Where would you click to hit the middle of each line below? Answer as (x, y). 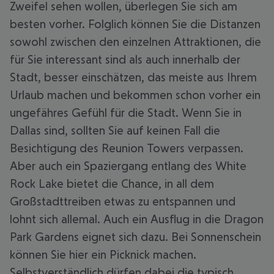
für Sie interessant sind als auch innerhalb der (125, 59)
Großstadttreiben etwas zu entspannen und (123, 201)
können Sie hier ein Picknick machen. (103, 254)
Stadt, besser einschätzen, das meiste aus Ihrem (133, 77)
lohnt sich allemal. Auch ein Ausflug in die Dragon (137, 219)
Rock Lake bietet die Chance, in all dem (112, 183)
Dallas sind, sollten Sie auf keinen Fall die (115, 130)
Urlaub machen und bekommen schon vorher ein (135, 95)
